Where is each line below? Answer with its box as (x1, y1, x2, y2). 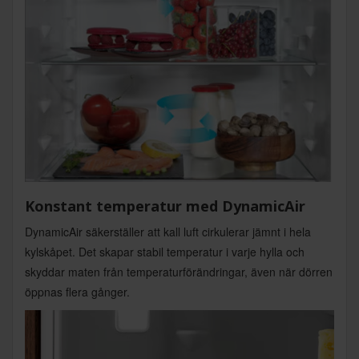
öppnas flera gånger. (25, 283, 130, 300)
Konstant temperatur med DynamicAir (25, 196, 305, 216)
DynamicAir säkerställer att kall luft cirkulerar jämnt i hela (25, 223, 311, 240)
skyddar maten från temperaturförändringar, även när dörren (25, 263, 333, 280)
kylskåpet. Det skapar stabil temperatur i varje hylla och (25, 243, 305, 260)
